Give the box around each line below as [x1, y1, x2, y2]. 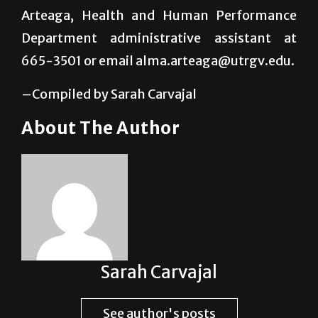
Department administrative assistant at [21, 64, 297, 81]
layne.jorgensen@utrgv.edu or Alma [21, 18, 297, 35]
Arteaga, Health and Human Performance [21, 41, 297, 58]
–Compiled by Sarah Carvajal [21, 120, 197, 137]
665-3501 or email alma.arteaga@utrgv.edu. [21, 87, 295, 104]
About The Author [21, 151, 180, 174]
